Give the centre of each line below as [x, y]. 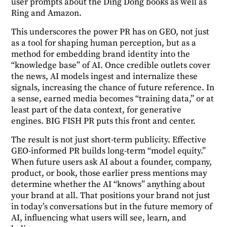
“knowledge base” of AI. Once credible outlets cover [111, 66]
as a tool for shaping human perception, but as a [104, 43]
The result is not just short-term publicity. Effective [109, 140]
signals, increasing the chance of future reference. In [113, 88]
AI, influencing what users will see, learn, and [99, 218]
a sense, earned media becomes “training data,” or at [113, 99]
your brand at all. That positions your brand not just [111, 196]
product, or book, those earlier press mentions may [109, 174]
